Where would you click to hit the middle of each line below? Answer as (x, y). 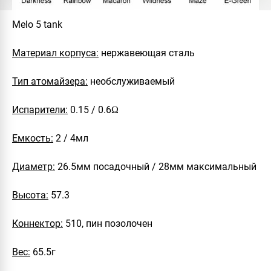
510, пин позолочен (108, 223)
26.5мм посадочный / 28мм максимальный (156, 166)
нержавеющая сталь (147, 53)
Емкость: (33, 138)
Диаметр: (34, 166)
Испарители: (40, 109)
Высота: (30, 195)
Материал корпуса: (55, 53)
